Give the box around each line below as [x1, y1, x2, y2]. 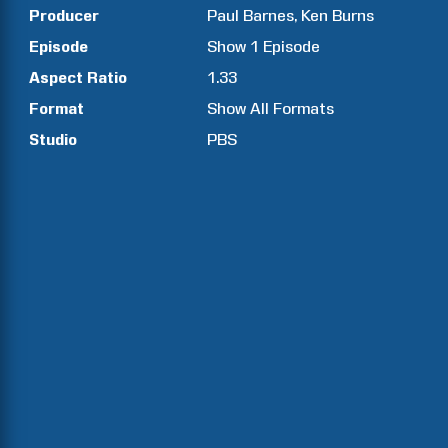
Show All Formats [207, 99, 335, 118]
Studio [29, 130, 77, 149]
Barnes [243, 6, 295, 25]
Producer [29, 6, 99, 25]
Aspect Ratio [29, 68, 127, 87]
